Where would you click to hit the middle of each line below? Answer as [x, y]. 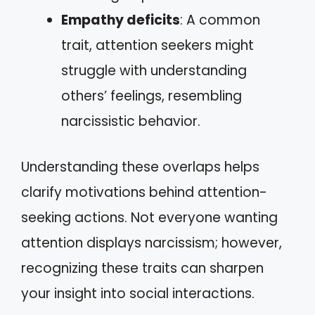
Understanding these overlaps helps [140, 167]
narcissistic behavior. [131, 121]
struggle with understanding [154, 71]
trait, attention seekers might [157, 45]
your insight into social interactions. [138, 293]
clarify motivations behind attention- [144, 192]
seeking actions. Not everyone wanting [149, 217]
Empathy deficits [121, 20]
